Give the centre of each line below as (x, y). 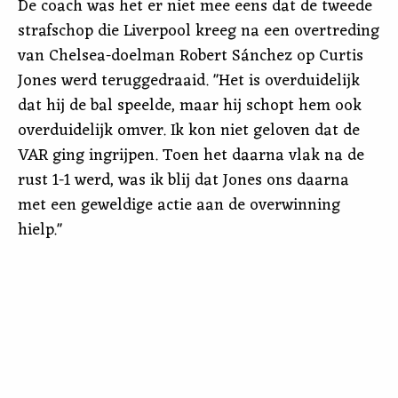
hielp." (40, 230)
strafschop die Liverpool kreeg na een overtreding (199, 31)
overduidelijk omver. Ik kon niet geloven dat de (189, 131)
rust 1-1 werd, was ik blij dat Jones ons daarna (183, 180)
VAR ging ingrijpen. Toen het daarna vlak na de (191, 155)
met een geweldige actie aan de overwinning (179, 205)
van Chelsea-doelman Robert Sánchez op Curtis (191, 56)
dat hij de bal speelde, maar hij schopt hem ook (190, 106)
